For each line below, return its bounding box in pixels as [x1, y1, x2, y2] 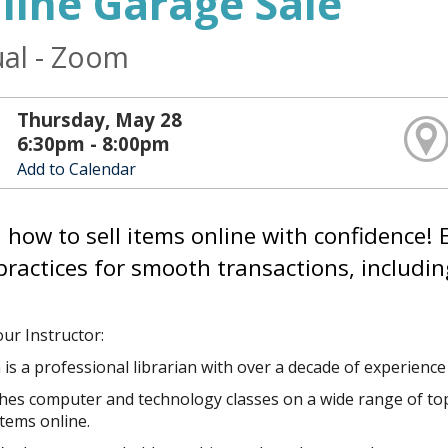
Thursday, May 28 [17, 107, 183, 133]
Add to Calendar [17, 158, 137, 181]
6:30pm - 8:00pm [17, 131, 171, 157]
